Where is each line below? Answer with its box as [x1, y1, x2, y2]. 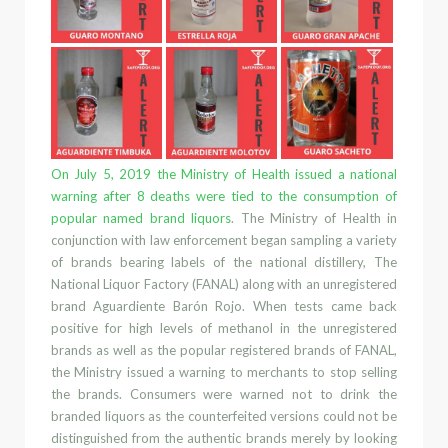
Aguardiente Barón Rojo [93, 297, 243, 314]
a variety [345, 231, 398, 248]
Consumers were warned [129, 385, 284, 402]
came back [330, 297, 398, 314]
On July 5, [51, 165, 120, 182]
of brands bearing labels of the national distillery [51, 253, 364, 270]
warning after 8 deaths [51, 187, 197, 204]
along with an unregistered [238, 275, 398, 292]
